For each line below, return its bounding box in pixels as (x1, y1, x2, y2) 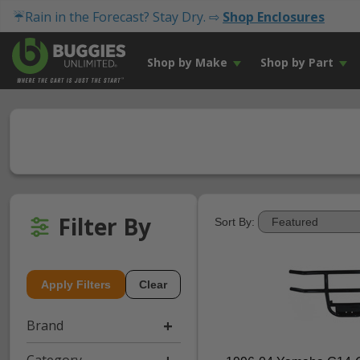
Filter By (58, 211, 151, 242)
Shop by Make (146, 55, 227, 70)
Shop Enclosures (223, 8, 325, 26)
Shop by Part (260, 55, 333, 70)
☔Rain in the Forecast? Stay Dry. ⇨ (13, 8, 223, 26)
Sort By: (215, 215, 255, 228)
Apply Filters (41, 278, 111, 291)
